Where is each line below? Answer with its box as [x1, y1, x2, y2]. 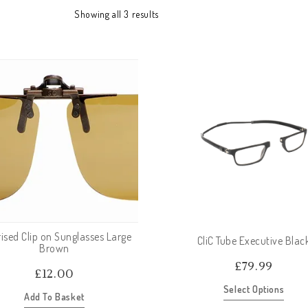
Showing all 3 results [74, 8, 159, 20]
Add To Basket [24, 291, 85, 303]
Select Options [223, 283, 285, 295]
